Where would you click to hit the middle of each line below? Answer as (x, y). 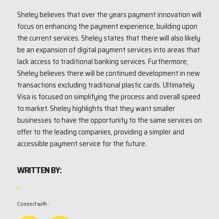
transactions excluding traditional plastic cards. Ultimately (106, 85)
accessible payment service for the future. (82, 144)
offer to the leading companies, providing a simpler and (101, 132)
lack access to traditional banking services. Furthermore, (103, 62)
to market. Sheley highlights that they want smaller (96, 109)
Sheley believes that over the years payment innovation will (109, 15)
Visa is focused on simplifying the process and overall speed (109, 97)
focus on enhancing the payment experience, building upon (107, 26)
